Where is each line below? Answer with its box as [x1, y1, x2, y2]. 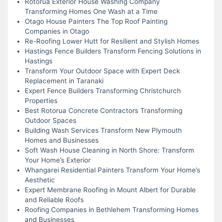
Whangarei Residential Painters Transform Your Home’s [24, 166, 200, 174]
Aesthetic [24, 175, 55, 184]
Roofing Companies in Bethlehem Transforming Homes [24, 205, 199, 214]
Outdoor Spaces [24, 116, 76, 124]
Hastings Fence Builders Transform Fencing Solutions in [24, 47, 201, 55]
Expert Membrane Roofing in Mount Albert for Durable [24, 185, 196, 194]
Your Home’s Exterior [24, 156, 91, 164]
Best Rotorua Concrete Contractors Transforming [24, 106, 182, 114]
